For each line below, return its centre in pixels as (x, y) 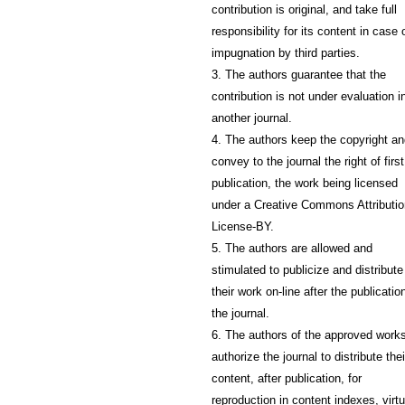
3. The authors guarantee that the (299, 74)
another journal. (252, 118)
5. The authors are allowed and (292, 248)
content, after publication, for (287, 378)
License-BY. (243, 226)
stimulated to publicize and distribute (307, 269)
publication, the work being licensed (305, 183)
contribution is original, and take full (304, 9)
